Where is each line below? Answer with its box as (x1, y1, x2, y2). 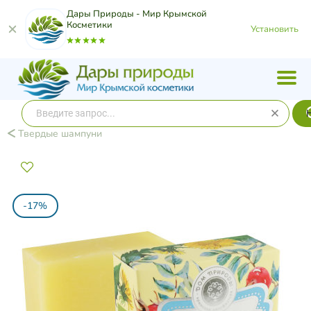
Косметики (67, 19, 112, 31)
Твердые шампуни (15, 127, 102, 140)
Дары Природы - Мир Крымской (67, 8, 207, 20)
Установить (251, 22, 299, 35)
